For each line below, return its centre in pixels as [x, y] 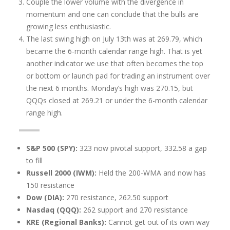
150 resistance [52, 185]
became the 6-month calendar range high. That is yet [114, 51]
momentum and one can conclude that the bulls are [113, 14]
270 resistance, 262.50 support [118, 197]
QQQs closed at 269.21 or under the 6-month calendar [117, 100]
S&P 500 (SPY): [52, 148]
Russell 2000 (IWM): [63, 172]
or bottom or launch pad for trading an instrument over [118, 75]
